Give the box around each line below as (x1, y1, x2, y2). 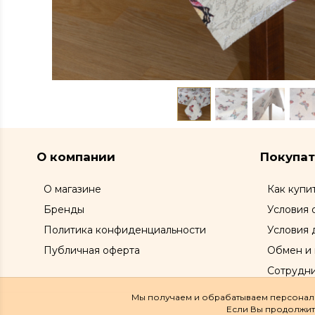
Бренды (44, 203, 84, 216)
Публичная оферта (44, 244, 140, 257)
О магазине (44, 183, 101, 195)
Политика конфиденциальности (44, 224, 206, 236)
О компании (37, 150, 115, 164)
